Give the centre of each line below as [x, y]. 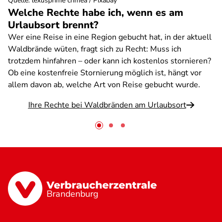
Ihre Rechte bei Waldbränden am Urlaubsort [107, 105]
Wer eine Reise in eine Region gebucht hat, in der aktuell [110, 37]
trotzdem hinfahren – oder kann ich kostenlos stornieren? [110, 61]
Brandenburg [73, 194]
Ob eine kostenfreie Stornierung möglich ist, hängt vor [105, 73]
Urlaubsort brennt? [53, 25]
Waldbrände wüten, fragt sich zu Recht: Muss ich [95, 49]
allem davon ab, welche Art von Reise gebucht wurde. [104, 85]
